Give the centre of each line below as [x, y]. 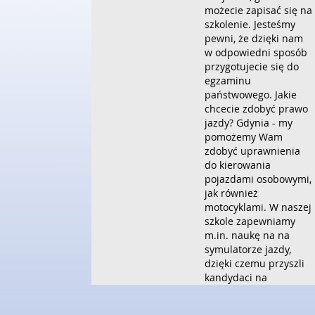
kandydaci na [236, 277]
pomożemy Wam [244, 137]
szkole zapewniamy [250, 221]
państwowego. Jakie [251, 95]
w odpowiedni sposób [256, 52]
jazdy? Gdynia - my [249, 123]
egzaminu [228, 81]
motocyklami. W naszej [258, 207]
